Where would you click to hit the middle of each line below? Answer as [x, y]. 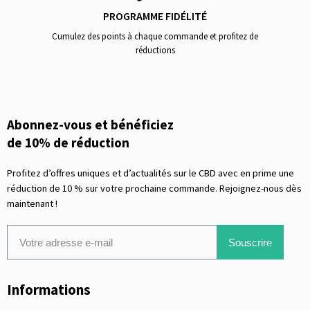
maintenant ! [32, 204]
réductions [155, 50]
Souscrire [250, 242]
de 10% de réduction [68, 143]
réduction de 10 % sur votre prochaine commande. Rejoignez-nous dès [154, 189]
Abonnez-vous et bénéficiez [90, 125]
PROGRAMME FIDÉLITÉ [155, 16]
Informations [49, 290]
